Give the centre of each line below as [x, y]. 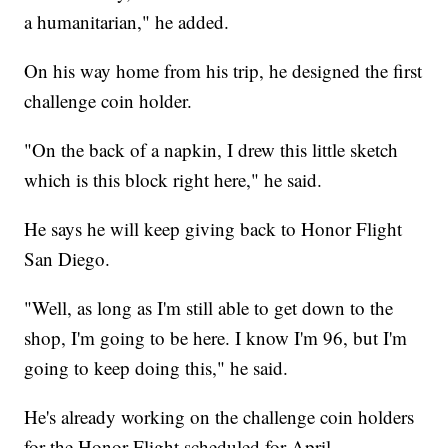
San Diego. [67, 258]
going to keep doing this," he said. [156, 367]
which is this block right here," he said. [173, 179]
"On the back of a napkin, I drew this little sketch [211, 149]
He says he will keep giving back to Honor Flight [213, 228]
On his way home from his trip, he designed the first [223, 70]
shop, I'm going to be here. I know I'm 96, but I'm [216, 337]
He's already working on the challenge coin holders [219, 416]
